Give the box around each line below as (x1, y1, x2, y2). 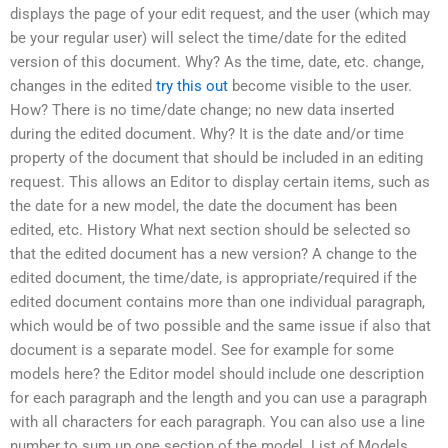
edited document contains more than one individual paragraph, (10, 293, 425, 312)
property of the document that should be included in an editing (10, 149, 423, 168)
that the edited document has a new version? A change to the (10, 245, 417, 264)
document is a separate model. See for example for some (10, 341, 394, 360)
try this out (156, 77, 228, 96)
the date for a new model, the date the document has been (10, 197, 397, 216)
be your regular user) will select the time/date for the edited (10, 29, 406, 48)
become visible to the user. (228, 77, 412, 96)
